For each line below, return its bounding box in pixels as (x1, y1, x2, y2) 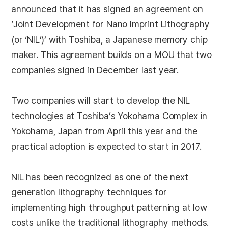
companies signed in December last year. (11, 65, 179, 75)
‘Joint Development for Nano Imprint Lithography (11, 19, 210, 30)
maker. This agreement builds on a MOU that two (11, 49, 212, 60)
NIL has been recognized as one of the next (11, 172, 188, 182)
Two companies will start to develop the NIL (11, 95, 190, 106)
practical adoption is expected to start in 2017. (11, 141, 202, 152)
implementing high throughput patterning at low (11, 202, 207, 213)
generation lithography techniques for (11, 187, 167, 197)
